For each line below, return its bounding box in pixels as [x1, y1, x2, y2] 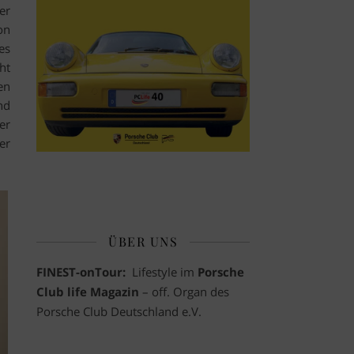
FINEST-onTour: [36, 264, 129, 281]
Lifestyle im [129, 264, 198, 281]
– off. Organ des [142, 284, 229, 300]
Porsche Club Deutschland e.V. [36, 303, 201, 320]
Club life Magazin [36, 284, 142, 300]
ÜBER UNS [108, 233, 178, 250]
